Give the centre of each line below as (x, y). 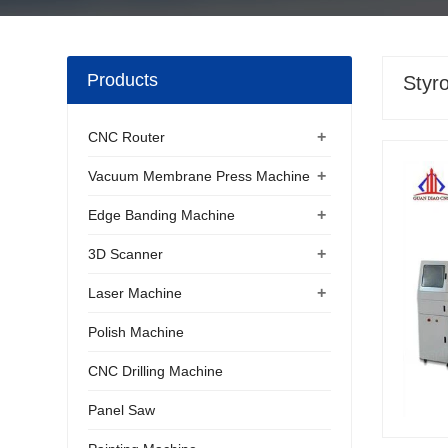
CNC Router (127, 137)
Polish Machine (136, 332)
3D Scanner (126, 254)
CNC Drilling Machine (156, 371)
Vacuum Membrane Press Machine (199, 176)
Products (123, 80)
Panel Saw (122, 410)
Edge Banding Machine (162, 215)
